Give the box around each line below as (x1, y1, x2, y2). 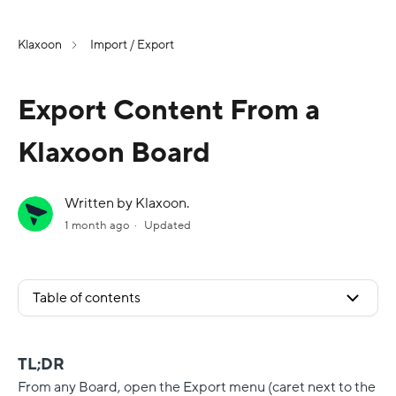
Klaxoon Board (18, 134, 210, 171)
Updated (144, 217, 191, 234)
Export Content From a (18, 92, 320, 129)
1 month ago (65, 217, 130, 234)
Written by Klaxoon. (65, 194, 189, 214)
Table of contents (33, 288, 141, 308)
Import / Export (90, 36, 174, 53)
